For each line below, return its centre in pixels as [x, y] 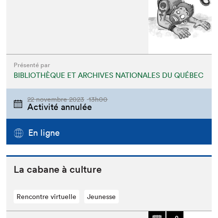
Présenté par [32, 65]
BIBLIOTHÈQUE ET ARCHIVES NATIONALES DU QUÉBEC [109, 75]
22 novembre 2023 [56, 100]
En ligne [44, 132]
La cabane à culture [58, 169]
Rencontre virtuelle [47, 196]
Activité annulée [60, 107]
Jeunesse [102, 196]
